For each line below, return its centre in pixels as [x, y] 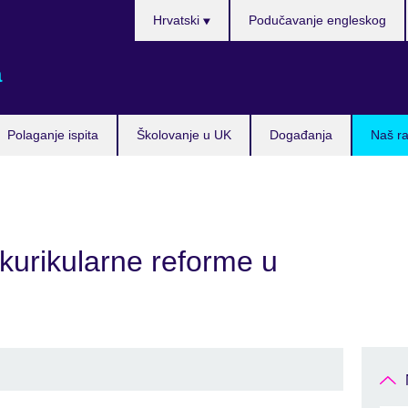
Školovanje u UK [184, 135]
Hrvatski [178, 20]
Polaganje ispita [53, 135]
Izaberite [161, 10]
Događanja [301, 135]
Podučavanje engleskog [317, 20]
